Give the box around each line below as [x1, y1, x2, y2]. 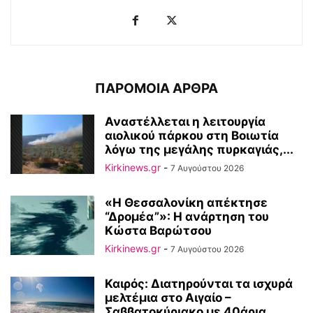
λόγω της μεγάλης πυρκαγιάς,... [105, 143, 293, 156]
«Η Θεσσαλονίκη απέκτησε [105, 196, 268, 210]
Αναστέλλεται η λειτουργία [105, 115, 265, 129]
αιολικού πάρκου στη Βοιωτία [105, 129, 279, 143]
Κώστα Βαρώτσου [105, 224, 212, 238]
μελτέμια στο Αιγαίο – [105, 291, 231, 305]
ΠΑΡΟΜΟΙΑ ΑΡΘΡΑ [95, 80, 218, 96]
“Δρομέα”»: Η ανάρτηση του [105, 210, 269, 224]
